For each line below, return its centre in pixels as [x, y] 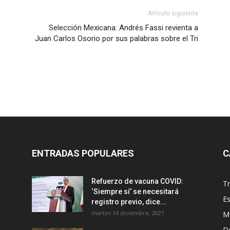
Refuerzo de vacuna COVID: [137, 181]
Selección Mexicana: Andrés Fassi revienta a [123, 28]
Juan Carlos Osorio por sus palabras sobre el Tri [117, 39]
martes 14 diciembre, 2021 [128, 213]
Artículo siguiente [173, 13]
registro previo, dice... [129, 202]
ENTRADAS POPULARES [83, 153]
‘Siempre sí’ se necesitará [135, 191]
